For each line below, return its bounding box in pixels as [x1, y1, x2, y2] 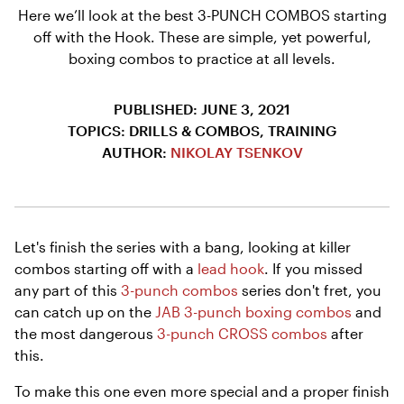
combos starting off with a [14, 259, 197, 277]
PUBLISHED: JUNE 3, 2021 [114, 99, 290, 117]
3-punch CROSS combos [157, 324, 327, 342]
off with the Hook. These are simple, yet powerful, [32, 27, 372, 45]
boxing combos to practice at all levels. [69, 49, 335, 67]
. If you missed [264, 259, 363, 277]
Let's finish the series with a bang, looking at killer [14, 237, 351, 255]
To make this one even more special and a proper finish [14, 381, 390, 399]
